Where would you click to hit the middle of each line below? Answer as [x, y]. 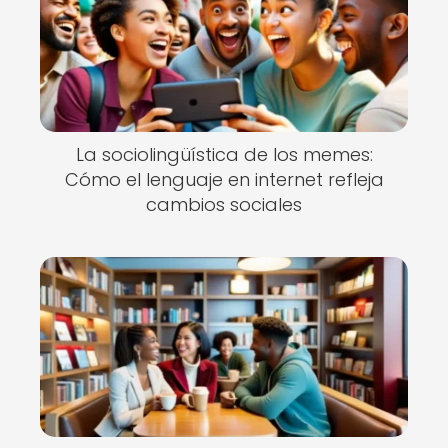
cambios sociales [224, 204]
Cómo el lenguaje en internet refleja [224, 179]
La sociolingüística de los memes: [224, 154]
